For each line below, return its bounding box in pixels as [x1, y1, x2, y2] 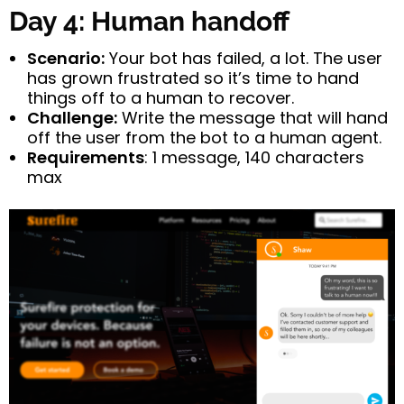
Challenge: [27, 106, 117, 130]
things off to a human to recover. [27, 87, 294, 110]
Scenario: [27, 47, 105, 70]
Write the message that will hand [117, 106, 388, 130]
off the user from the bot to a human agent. [27, 126, 381, 150]
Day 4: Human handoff [9, 5, 289, 38]
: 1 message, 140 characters [144, 146, 364, 170]
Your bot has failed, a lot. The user [105, 47, 382, 70]
